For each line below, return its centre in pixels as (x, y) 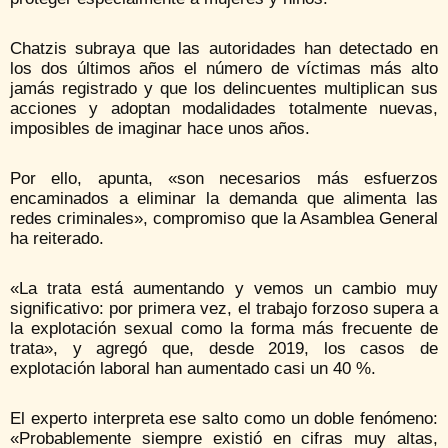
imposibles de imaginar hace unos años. (160, 129)
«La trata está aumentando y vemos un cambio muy (224, 289)
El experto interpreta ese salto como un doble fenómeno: (224, 419)
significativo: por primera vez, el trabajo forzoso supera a (224, 309)
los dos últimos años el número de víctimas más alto (224, 69)
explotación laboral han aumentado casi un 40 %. (193, 369)
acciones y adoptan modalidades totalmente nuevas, (224, 109)
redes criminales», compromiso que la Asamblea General (224, 219)
